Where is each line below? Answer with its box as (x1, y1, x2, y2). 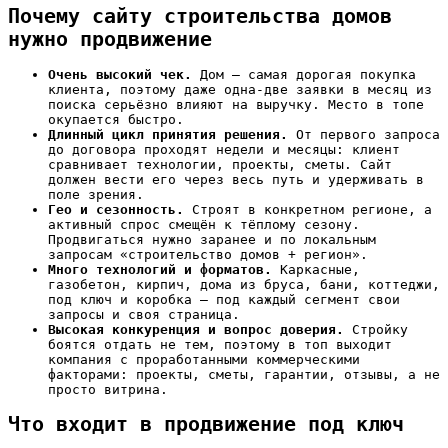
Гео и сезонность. (48, 201, 184, 217)
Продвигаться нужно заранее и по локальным (48, 231, 376, 247)
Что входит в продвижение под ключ (8, 412, 404, 436)
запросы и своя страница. (48, 306, 240, 322)
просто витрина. (48, 381, 168, 397)
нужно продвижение (8, 27, 212, 51)
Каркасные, (272, 261, 360, 277)
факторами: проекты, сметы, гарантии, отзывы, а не (48, 366, 440, 382)
